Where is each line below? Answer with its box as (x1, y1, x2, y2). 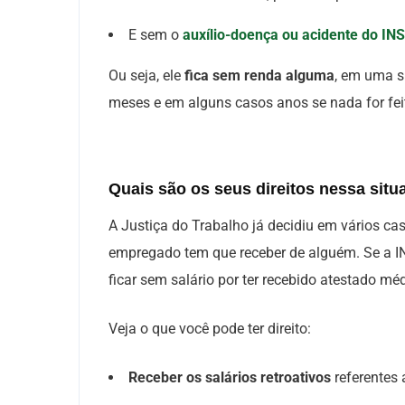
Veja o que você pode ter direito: (108, 320, 315, 337)
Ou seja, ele (108, 67, 184, 84)
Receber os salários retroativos (128, 369, 331, 386)
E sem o (128, 26, 183, 43)
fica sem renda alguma (184, 67, 334, 84)
